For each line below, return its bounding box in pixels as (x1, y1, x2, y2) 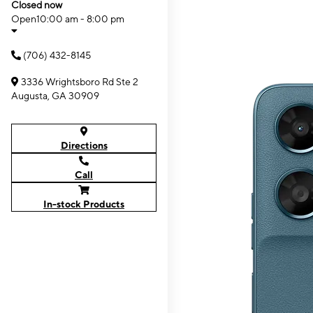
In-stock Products (43, 198, 124, 210)
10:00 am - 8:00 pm (36, 13, 124, 24)
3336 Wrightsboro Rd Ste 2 (21, 76, 138, 87)
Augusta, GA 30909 (11, 90, 99, 101)
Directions (60, 140, 108, 151)
